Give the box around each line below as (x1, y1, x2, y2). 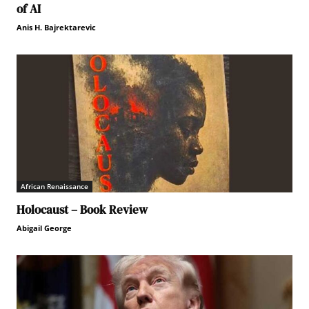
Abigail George (17, 223, 72, 233)
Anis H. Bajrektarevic (17, 22, 96, 32)
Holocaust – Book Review (17, 201, 148, 218)
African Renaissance (21, 181, 88, 191)
